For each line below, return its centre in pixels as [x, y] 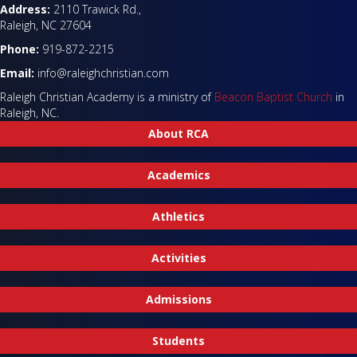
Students [178, 340]
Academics [178, 175]
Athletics [178, 216]
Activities [178, 257]
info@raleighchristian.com [102, 73]
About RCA [178, 133]
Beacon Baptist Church [273, 96]
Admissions [178, 299]
